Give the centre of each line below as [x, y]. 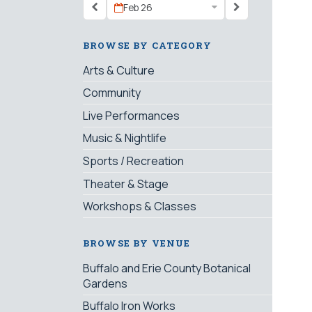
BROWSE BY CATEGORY [147, 45]
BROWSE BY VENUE [137, 243]
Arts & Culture [119, 70]
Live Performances [131, 115]
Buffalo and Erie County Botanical [167, 268]
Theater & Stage [126, 184]
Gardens [105, 283]
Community [112, 93]
